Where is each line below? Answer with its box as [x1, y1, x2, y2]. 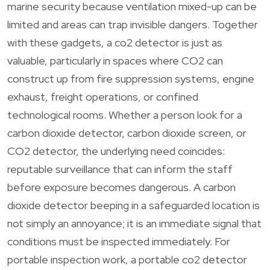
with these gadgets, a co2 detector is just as [7, 35, 222, 49]
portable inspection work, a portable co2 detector [7, 252, 247, 266]
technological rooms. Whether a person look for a [7, 107, 242, 122]
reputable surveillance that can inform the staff [7, 162, 233, 176]
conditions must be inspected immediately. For [7, 234, 230, 248]
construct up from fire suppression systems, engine [7, 71, 254, 86]
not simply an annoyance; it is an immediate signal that [7, 216, 262, 230]
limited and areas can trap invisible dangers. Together [7, 17, 258, 31]
